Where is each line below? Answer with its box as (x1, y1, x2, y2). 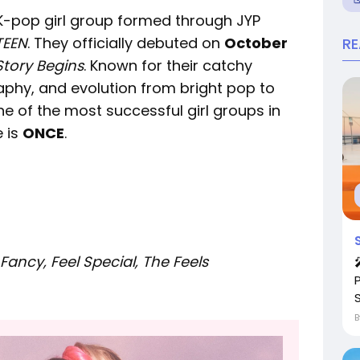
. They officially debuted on (27, 32, 224, 53)
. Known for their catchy (84, 55, 252, 76)
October (224, 32, 288, 53)
